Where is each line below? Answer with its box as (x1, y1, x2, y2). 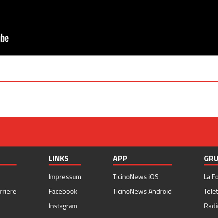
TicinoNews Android (113, 186, 172, 197)
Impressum (48, 171, 81, 182)
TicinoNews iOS (113, 171, 159, 182)
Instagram (48, 200, 77, 211)
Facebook (48, 186, 77, 197)
